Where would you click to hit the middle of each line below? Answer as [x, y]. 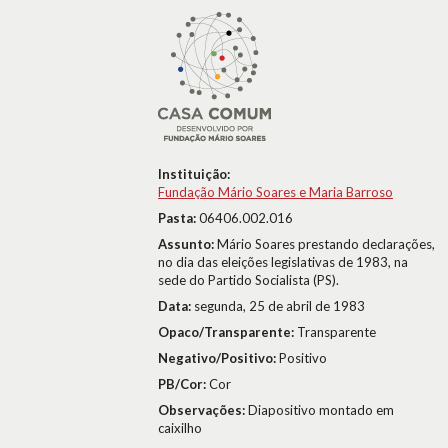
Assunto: [187, 244]
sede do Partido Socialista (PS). [248, 280]
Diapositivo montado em [321, 410]
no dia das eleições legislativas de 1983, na [283, 262]
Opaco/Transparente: [227, 332]
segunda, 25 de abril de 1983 [279, 306]
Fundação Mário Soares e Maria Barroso [275, 192]
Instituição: [194, 174]
